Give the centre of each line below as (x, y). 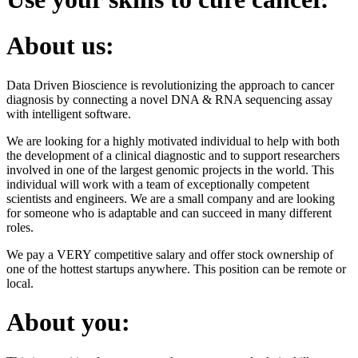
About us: (60, 46)
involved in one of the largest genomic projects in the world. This (170, 169)
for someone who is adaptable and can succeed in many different (169, 213)
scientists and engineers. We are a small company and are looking (171, 198)
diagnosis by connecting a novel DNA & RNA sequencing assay (169, 99)
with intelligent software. (69, 113)
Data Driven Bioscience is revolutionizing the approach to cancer (170, 85)
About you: (68, 322)
